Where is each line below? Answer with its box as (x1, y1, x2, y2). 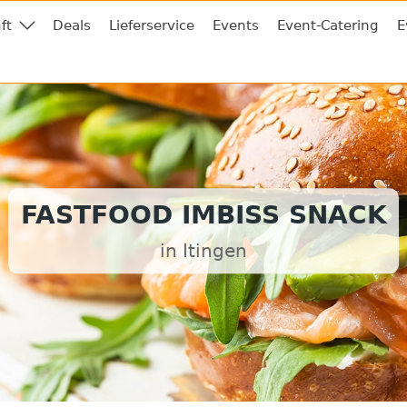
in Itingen (160, 240, 247, 263)
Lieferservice (109, 17, 194, 34)
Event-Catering (277, 17, 379, 34)
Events (213, 17, 259, 34)
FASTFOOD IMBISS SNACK (20, 200, 387, 231)
